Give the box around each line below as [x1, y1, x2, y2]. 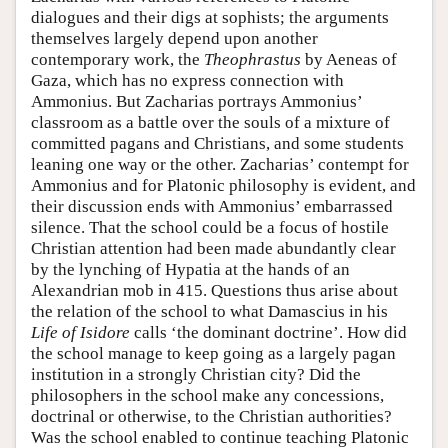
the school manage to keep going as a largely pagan [31, 344, 396, 364]
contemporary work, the [31, 50, 204, 70]
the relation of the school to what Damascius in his [31, 302, 388, 322]
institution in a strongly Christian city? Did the [31, 365, 361, 385]
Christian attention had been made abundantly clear [31, 239, 396, 259]
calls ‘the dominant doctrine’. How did [130, 323, 407, 343]
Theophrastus [204, 50, 301, 70]
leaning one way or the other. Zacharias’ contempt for [31, 155, 409, 175]
